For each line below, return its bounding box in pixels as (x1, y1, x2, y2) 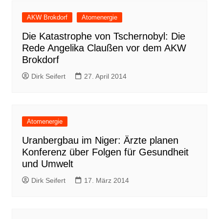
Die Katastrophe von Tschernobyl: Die (22, 31, 185, 42)
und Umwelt (22, 158, 73, 169)
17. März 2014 (84, 176, 129, 184)
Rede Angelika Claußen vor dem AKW (22, 43, 186, 53)
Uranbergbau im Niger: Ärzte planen (22, 135, 178, 146)
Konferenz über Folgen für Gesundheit (22, 147, 189, 157)
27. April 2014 (84, 72, 127, 80)
